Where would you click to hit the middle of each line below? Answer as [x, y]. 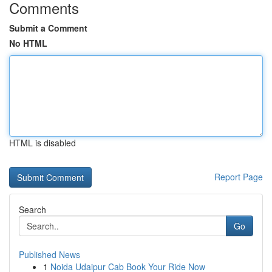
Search [32, 209]
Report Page [239, 177]
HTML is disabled [42, 143]
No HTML [28, 43]
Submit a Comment [48, 28]
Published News [49, 254]
